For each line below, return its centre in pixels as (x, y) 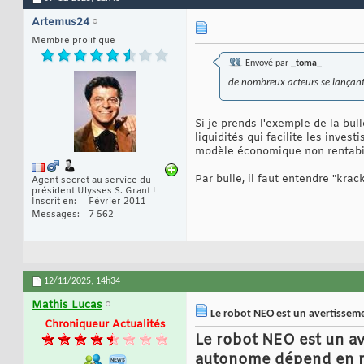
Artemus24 (61, 23)
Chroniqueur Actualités (105, 324)
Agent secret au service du (91, 180)
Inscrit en (53, 201)
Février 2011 (117, 201)
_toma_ (306, 64)
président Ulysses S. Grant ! (93, 191)
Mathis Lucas (67, 305)
